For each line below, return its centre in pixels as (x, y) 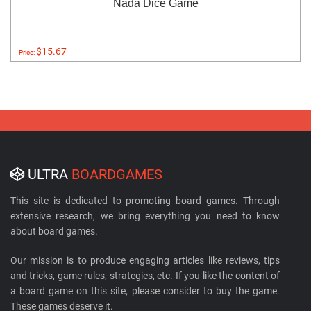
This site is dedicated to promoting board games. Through (145, 201)
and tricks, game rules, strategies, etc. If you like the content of (145, 276)
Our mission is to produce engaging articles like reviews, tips (145, 261)
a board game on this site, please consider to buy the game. (145, 291)
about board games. (54, 232)
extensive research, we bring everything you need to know (145, 216)
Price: (27, 53)
